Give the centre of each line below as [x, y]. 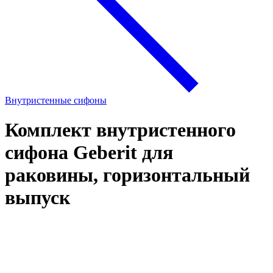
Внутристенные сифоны [56, 100]
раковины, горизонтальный [127, 175]
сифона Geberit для [89, 153]
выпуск [37, 198]
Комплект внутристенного [120, 130]
